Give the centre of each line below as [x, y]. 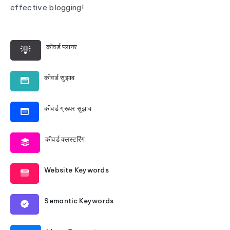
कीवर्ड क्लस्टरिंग [65, 139]
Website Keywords [77, 170]
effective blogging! [47, 7]
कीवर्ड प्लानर [62, 47]
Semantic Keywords [79, 201]
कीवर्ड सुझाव [60, 78]
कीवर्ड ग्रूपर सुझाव [68, 108]
